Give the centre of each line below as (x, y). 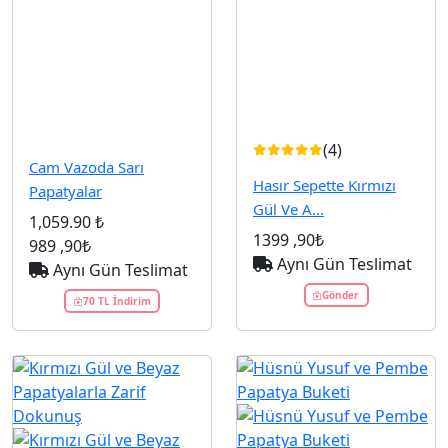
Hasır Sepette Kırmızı (324, 185)
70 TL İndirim (116, 300)
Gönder (340, 294)
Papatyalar (65, 191)
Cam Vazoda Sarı (86, 167)
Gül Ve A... (288, 209)
